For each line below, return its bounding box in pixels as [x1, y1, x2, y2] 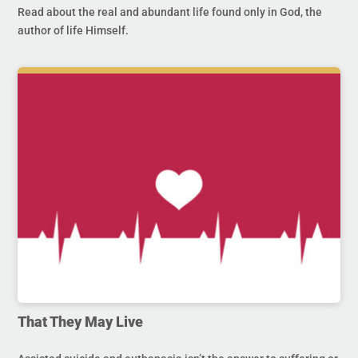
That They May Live [18, 312, 144, 330]
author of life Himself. [18, 24, 129, 38]
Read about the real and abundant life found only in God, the [18, 6, 323, 19]
